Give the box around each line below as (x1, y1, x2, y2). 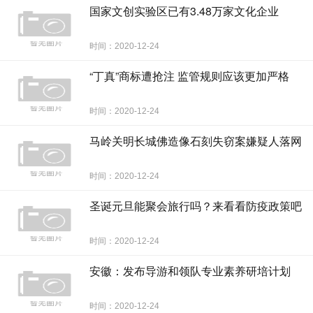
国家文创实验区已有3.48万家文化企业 (89, 3, 279, 19)
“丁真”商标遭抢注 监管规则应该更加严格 (89, 68, 289, 84)
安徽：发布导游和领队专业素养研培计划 (89, 263, 291, 279)
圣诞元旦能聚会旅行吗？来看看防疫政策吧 (89, 198, 302, 214)
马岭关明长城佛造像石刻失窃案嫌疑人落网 (89, 133, 302, 149)
